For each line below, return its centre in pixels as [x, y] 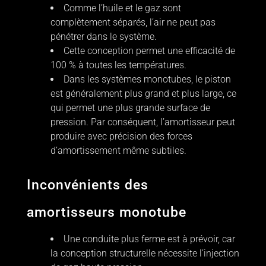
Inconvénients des [87, 185]
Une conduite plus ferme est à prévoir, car [149, 239]
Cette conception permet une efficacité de [149, 51]
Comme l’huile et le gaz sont [122, 8]
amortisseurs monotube [106, 213]
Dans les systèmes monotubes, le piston [147, 80]
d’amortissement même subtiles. [118, 151]
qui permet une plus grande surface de [130, 108]
